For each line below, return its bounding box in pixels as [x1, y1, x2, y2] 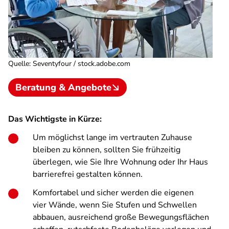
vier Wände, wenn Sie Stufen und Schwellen [33, 199, 197, 211]
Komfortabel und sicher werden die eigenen [33, 187, 194, 198]
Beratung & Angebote [15, 81, 111, 94]
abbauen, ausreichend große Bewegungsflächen [33, 212, 209, 223]
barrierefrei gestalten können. [33, 169, 143, 180]
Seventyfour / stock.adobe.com [33, 59, 130, 68]
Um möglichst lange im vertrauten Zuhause [33, 132, 192, 143]
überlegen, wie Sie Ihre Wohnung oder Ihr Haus [33, 156, 208, 168]
